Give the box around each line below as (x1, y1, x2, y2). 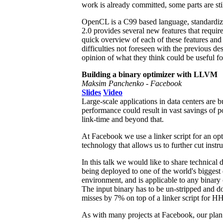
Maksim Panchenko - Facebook (82, 79, 182, 88)
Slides (82, 88, 101, 97)
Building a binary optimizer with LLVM (82, 70, 218, 79)
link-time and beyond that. (82, 114, 164, 123)
